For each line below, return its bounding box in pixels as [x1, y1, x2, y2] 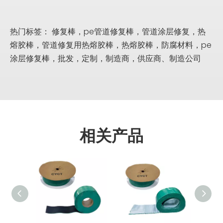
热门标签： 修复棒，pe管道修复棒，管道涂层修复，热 [10, 25, 206, 37]
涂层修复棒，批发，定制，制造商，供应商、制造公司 [10, 52, 201, 64]
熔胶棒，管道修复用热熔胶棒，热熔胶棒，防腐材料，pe [10, 39, 212, 51]
